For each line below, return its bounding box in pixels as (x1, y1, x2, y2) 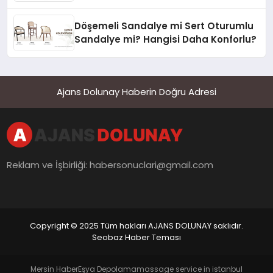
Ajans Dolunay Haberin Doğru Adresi (57, 85, 216, 99)
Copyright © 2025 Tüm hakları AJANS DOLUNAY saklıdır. (30, 220, 243, 232)
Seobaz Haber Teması (92, 232, 181, 244)
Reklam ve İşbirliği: (7, 158, 90, 172)
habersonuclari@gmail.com (90, 158, 214, 172)
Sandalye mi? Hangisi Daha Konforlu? (74, 33, 257, 46)
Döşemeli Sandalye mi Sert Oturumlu (74, 19, 254, 33)
